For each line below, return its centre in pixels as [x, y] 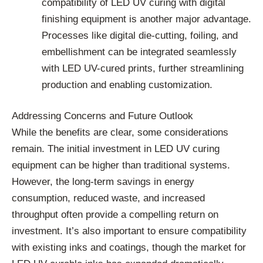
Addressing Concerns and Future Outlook [102, 116]
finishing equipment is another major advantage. [146, 19]
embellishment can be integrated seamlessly [139, 52]
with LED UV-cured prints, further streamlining [143, 68]
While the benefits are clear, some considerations [120, 133]
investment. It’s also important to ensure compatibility [129, 231]
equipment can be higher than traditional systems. [121, 166]
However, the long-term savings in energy [103, 182]
